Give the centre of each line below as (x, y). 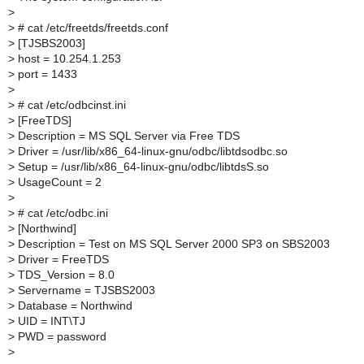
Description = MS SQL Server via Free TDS (127, 136)
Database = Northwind (74, 305)
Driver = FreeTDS (62, 259)
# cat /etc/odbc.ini (61, 213)
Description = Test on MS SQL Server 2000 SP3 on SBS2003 (172, 244)
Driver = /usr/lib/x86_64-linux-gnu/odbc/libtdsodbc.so (151, 151)
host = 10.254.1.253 (68, 58)
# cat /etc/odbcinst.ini (70, 105)
